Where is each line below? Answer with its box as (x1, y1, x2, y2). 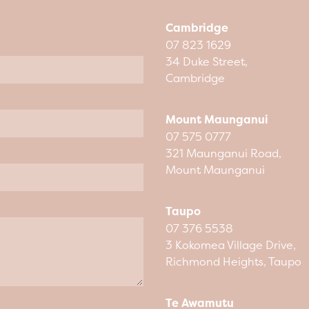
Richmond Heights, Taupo (166, 255, 301, 269)
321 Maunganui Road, (166, 146, 281, 161)
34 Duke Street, (166, 54, 248, 69)
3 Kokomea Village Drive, (166, 238, 296, 252)
